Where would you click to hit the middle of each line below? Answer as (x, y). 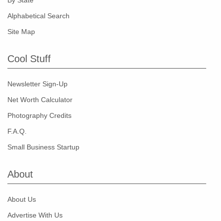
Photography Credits (39, 116)
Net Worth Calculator (40, 100)
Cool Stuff (29, 59)
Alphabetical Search (38, 16)
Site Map (21, 32)
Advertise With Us (35, 215)
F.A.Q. (17, 131)
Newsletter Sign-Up (37, 84)
